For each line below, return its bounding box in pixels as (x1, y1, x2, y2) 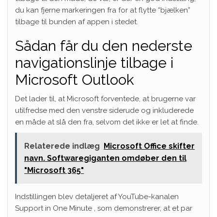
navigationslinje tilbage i (15, 54, 173, 72)
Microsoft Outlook (15, 71, 134, 89)
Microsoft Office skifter (104, 141, 195, 151)
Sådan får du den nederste (15, 37, 192, 55)
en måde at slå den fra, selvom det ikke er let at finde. (15, 118, 199, 127)
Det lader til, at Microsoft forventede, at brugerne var (15, 94, 196, 104)
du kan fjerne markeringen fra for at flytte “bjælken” (15, 6, 190, 15)
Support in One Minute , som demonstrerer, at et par (15, 204, 192, 213)
